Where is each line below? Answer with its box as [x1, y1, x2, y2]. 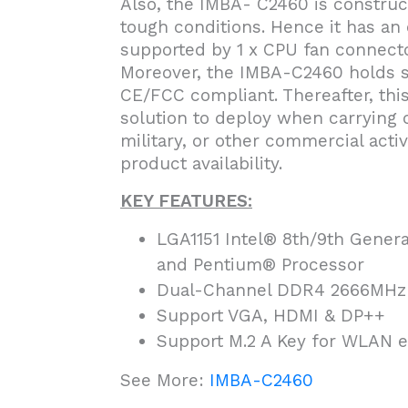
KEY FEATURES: [120, 190, 252, 211]
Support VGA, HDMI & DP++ [157, 305, 385, 326]
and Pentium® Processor [157, 254, 364, 275]
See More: [120, 370, 209, 391]
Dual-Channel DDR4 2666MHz [157, 280, 406, 301]
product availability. [120, 153, 282, 174]
